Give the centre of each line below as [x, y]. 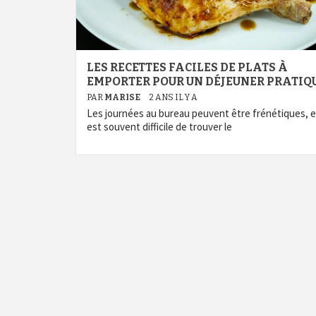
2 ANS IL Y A [173, 97]
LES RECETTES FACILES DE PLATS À [187, 67]
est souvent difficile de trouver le [159, 127]
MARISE [123, 97]
